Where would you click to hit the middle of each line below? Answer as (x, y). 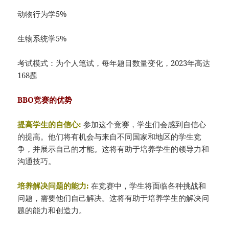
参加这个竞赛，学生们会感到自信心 (145, 124)
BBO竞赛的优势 (45, 99)
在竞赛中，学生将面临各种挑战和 (149, 185)
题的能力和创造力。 (52, 210)
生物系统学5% (42, 38)
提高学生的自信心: (50, 124)
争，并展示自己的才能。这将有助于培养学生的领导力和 (113, 148)
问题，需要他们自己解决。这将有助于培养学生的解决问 (113, 198)
